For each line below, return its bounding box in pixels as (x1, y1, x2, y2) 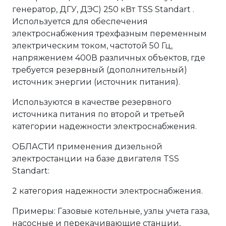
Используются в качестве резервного (12, 97, 172, 107)
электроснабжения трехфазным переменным (12, 29, 207, 38)
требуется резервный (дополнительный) (12, 65, 187, 75)
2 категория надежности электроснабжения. (12, 186, 203, 196)
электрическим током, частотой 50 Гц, (12, 41, 173, 50)
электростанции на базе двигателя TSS (12, 154, 179, 163)
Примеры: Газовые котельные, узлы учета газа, (12, 206, 209, 216)
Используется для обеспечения (12, 17, 148, 26)
